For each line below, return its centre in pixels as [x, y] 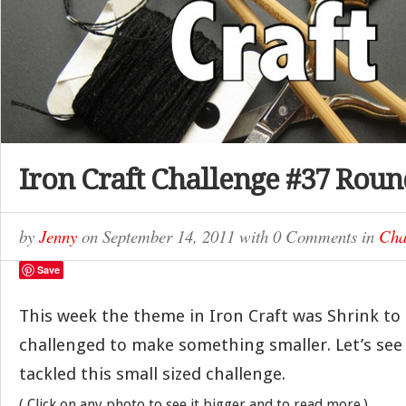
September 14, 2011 [171, 236]
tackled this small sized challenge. [152, 374]
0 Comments [315, 236]
